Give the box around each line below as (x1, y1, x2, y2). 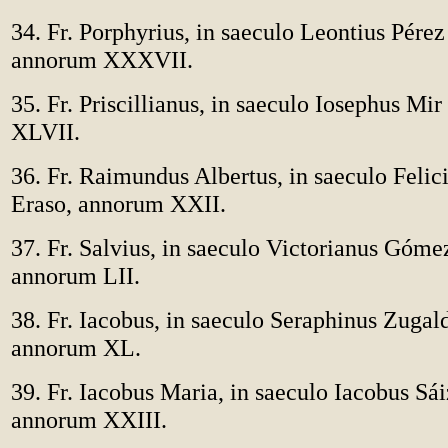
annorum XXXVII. (11, 46, 193, 73)
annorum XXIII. (11, 406, 167, 433)
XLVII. (11, 118, 80, 145)
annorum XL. (11, 334, 141, 361)
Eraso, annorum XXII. (11, 190, 226, 217)
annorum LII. (11, 262, 140, 289)
